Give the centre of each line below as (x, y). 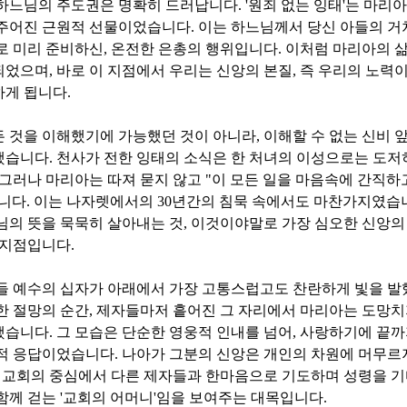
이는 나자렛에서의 (95, 202)
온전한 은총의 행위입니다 (194, 49)
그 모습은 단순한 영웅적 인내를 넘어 (174, 333)
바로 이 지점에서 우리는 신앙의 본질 (174, 71)
